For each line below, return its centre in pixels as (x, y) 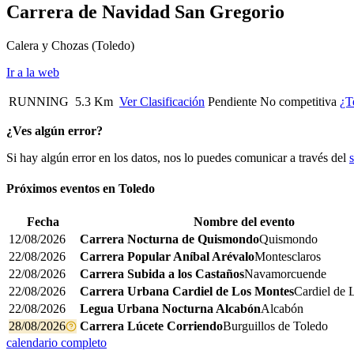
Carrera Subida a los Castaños (162, 274)
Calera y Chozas (49, 45)
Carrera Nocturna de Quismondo (169, 239)
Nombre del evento (244, 222)
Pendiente (232, 101)
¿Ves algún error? (55, 130)
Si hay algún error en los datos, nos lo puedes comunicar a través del (178, 157)
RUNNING (39, 101)
